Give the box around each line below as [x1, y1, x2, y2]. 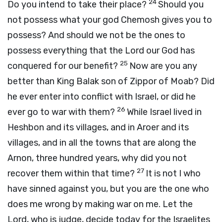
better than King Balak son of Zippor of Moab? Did [7, 76, 215, 87]
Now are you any [129, 60, 197, 71]
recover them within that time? [7, 168, 137, 179]
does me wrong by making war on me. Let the [7, 199, 193, 210]
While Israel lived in [127, 107, 202, 117]
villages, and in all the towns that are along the [7, 137, 196, 148]
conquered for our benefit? [7, 60, 120, 71]
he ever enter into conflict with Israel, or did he [7, 91, 196, 102]
